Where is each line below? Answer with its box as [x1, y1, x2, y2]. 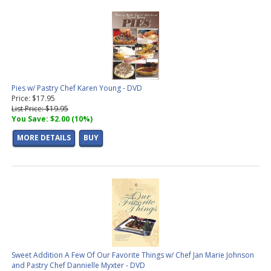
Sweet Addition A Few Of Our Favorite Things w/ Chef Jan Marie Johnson [11, 250, 254, 261]
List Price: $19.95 [11, 103, 68, 114]
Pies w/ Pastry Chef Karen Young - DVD [11, 83, 142, 94]
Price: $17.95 [11, 93, 55, 104]
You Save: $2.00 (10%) [11, 114, 93, 125]
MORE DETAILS [17, 132, 71, 143]
